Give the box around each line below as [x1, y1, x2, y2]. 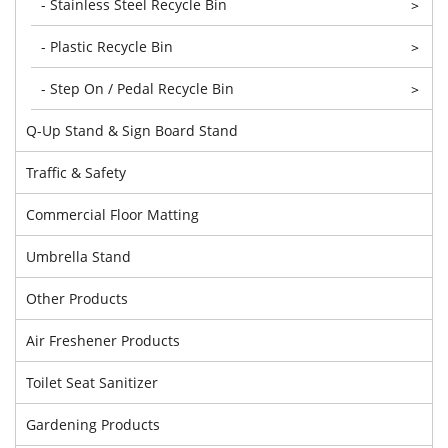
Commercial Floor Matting [26, 204, 199, 224]
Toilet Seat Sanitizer [26, 372, 158, 392]
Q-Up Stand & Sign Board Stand [26, 120, 238, 140]
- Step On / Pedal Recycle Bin [41, 78, 234, 98]
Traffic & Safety [26, 162, 126, 182]
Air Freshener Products [26, 330, 180, 350]
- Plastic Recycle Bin [41, 36, 173, 56]
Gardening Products [26, 414, 160, 434]
